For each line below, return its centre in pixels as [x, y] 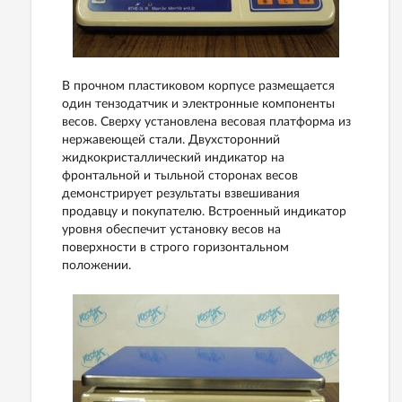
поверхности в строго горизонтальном [175, 248]
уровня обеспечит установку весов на [171, 230]
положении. [96, 266]
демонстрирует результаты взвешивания [181, 194]
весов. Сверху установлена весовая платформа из [206, 122]
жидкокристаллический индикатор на [173, 158]
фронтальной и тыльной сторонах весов [180, 176]
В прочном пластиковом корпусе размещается [198, 87]
